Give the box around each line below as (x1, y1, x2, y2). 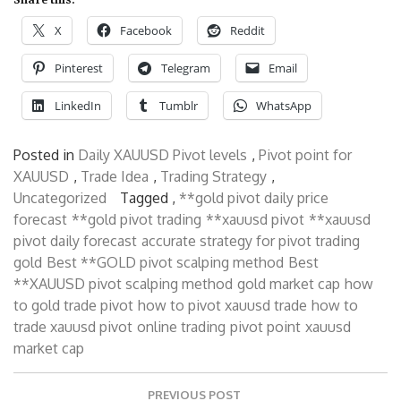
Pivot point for (259, 145, 352, 164)
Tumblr (159, 97, 198, 114)
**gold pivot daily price (179, 188, 328, 207)
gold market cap (237, 274, 340, 293)
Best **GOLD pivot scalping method (47, 252, 284, 271)
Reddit (230, 21, 265, 38)
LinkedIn (55, 97, 101, 114)
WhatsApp (256, 97, 311, 114)
